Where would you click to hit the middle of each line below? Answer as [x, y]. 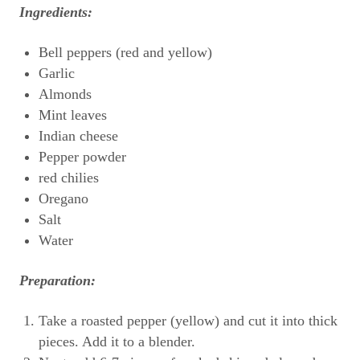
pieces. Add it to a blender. [117, 342]
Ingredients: [56, 12]
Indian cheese [78, 136]
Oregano [63, 198]
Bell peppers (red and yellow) [125, 52]
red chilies [69, 178]
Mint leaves [73, 115]
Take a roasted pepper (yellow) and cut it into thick [188, 321]
